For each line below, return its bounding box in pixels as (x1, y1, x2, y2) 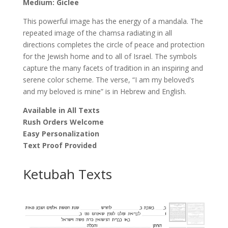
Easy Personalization (22, 128, 99, 138)
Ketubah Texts (22, 164, 112, 183)
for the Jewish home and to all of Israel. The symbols (22, 51, 197, 61)
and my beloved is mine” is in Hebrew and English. (22, 86, 186, 96)
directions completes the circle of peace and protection (22, 39, 205, 49)
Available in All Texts (22, 105, 100, 115)
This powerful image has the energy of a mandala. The (22, 16, 203, 26)
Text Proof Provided (22, 140, 97, 150)
